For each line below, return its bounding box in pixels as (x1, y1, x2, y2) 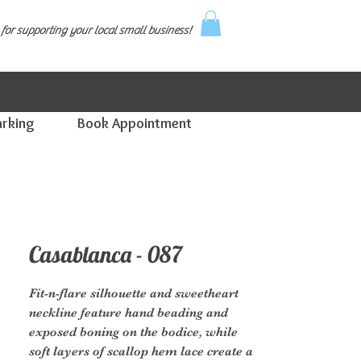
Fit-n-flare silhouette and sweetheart (29, 286, 239, 301)
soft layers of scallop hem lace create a (29, 344, 253, 359)
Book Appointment (77, 114, 192, 132)
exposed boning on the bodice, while (29, 325, 238, 339)
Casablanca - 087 (29, 240, 182, 268)
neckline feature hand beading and (29, 305, 228, 320)
